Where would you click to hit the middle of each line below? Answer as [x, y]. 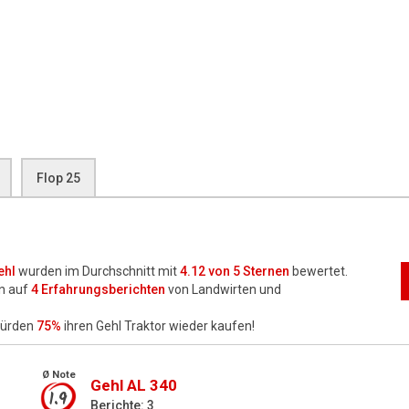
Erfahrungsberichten [102, 289]
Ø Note [58, 375]
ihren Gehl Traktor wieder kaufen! [158, 326]
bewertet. [319, 271]
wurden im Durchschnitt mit [98, 271]
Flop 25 [58, 178]
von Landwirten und [223, 289]
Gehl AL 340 [134, 385]
